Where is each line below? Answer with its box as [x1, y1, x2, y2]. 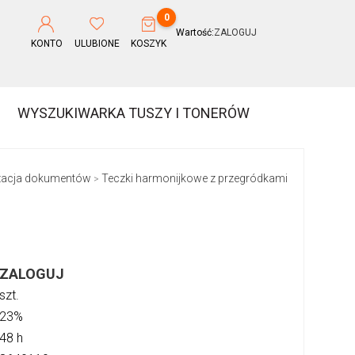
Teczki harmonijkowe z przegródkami [101, 172, 288, 185]
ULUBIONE [74, 37, 120, 49]
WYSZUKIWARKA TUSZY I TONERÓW [17, 104, 250, 121]
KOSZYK [131, 37, 167, 49]
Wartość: [175, 27, 214, 39]
